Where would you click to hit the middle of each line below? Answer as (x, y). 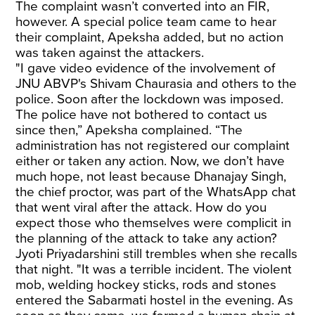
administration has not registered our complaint (153, 146)
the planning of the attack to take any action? (147, 238)
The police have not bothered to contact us (142, 115)
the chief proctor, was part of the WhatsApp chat (156, 192)
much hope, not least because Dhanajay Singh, (151, 176)
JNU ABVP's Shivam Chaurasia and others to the (156, 84)
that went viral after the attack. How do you (141, 207)
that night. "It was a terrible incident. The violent (154, 269)
